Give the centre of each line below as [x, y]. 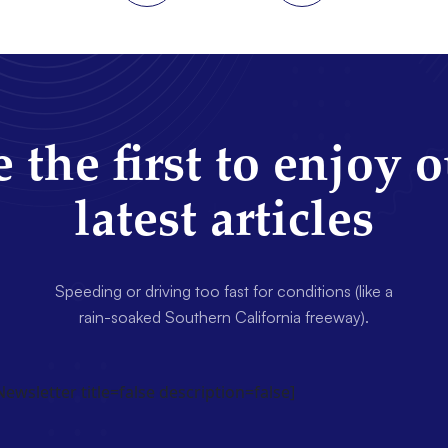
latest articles [224, 222]
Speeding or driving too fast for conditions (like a [224, 290]
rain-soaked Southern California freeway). [224, 316]
